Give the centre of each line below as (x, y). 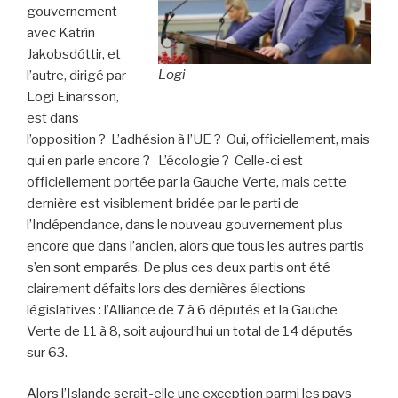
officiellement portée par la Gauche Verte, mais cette (187, 182)
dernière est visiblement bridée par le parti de (163, 203)
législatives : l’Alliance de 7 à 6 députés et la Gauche (182, 310)
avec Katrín (61, 32)
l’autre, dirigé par (76, 75)
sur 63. (47, 352)
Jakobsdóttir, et (74, 54)
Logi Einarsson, (73, 96)
